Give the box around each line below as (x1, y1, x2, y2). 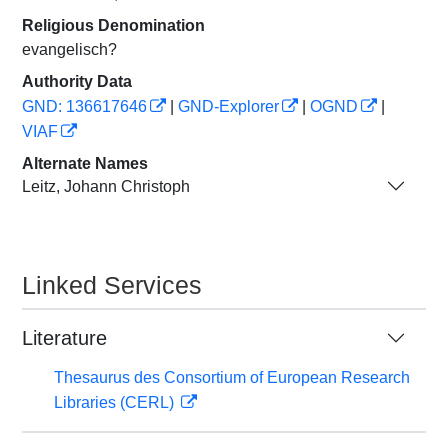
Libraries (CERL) (54, 394, 178, 411)
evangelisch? (22, 41, 117, 58)
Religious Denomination (22, 17, 205, 34)
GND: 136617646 (22, 98, 147, 115)
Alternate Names (22, 155, 148, 172)
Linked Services (22, 271, 202, 299)
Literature (22, 327, 107, 349)
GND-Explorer (178, 98, 279, 115)
